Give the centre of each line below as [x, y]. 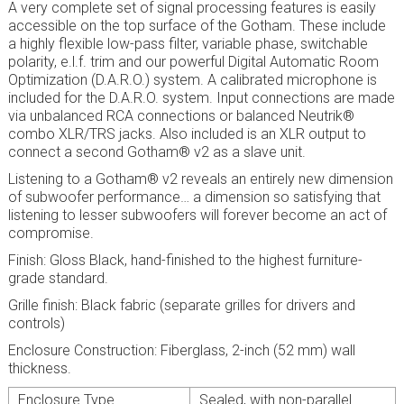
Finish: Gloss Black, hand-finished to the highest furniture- [185, 261]
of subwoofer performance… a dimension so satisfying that [194, 197]
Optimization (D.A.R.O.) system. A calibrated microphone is [192, 80]
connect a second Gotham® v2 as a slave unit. [156, 152]
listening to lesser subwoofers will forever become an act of [197, 216]
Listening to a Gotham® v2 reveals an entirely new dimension [200, 179]
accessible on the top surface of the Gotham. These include [197, 26]
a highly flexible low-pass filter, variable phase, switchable [188, 44]
